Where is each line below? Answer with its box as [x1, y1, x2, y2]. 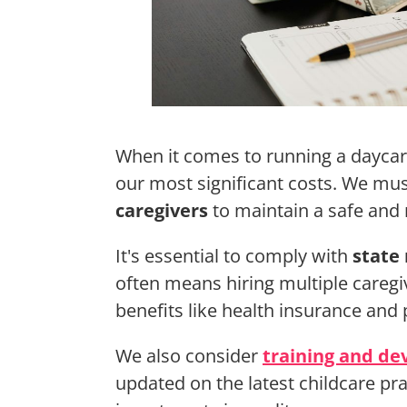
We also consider [115, 343, 263, 369]
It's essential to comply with [115, 243, 352, 269]
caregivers [115, 198, 208, 223]
